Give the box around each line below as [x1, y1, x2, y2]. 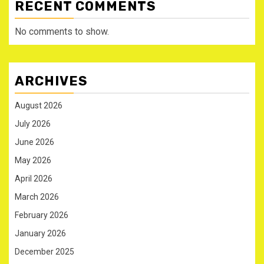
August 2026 [15, 101, 62, 111]
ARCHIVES [15, 73, 88, 90]
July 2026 [15, 119, 51, 129]
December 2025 [15, 247, 74, 257]
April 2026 [15, 174, 52, 184]
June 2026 [15, 137, 54, 147]
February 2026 [15, 210, 68, 220]
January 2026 [15, 229, 66, 239]
